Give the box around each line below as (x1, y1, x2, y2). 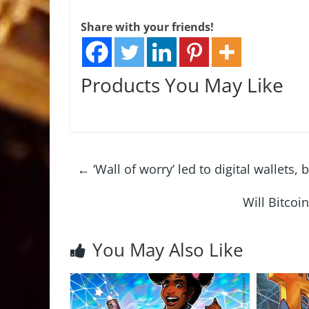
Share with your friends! (81, 19, 214, 34)
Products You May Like (81, 72, 283, 98)
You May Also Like (92, 237, 243, 262)
